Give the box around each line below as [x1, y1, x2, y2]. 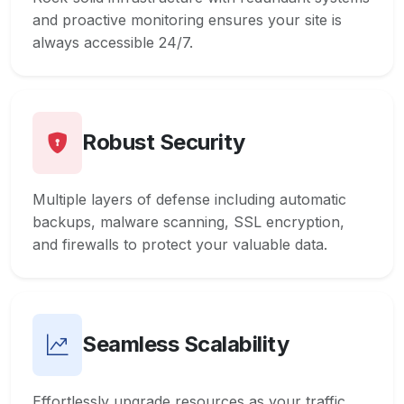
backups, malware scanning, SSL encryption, [32, 212, 344, 231]
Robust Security [82, 129, 245, 156]
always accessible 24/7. [32, 32, 193, 51]
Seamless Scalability [82, 331, 289, 358]
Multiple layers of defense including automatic [32, 189, 346, 208]
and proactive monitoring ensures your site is [32, 10, 342, 29]
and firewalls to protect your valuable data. [32, 234, 327, 253]
